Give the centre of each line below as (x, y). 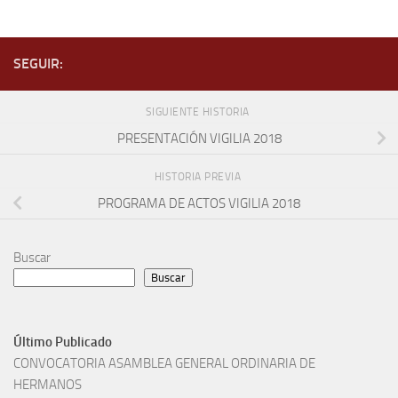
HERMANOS (48, 384)
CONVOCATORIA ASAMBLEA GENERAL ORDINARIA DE (164, 363)
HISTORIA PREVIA (199, 176)
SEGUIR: (38, 63)
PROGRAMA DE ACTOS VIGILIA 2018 (199, 203)
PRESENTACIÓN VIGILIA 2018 (199, 138)
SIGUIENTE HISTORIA (199, 111)
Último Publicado (63, 342)
